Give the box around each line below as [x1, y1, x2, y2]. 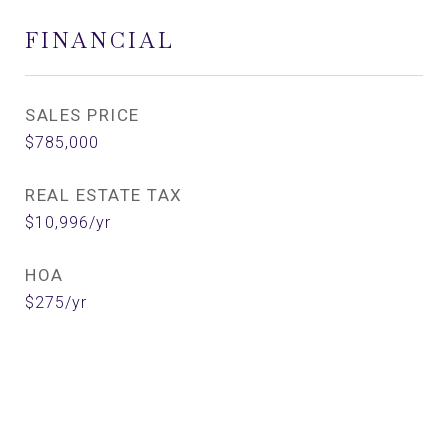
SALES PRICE [25, 105, 140, 125]
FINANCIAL [25, 27, 175, 54]
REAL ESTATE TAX [25, 185, 183, 205]
